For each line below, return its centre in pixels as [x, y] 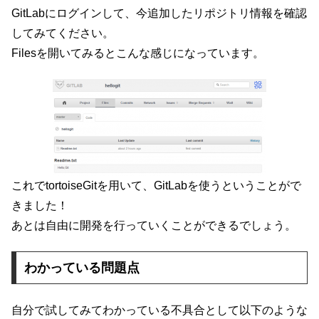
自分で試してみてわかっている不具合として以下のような [159, 310]
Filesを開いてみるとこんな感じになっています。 [138, 53]
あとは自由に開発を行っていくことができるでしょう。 [154, 226]
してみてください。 [63, 33]
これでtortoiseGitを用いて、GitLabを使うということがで [156, 186]
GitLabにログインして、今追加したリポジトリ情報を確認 [159, 13]
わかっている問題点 [82, 268]
